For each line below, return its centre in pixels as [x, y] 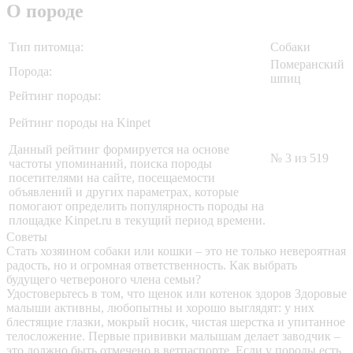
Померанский [307, 65]
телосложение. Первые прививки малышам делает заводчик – [173, 336]
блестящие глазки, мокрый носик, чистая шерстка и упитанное [176, 322]
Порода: [30, 72]
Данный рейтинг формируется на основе [119, 150]
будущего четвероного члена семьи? [104, 280]
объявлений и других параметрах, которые [124, 192]
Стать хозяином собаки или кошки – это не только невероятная [176, 251]
